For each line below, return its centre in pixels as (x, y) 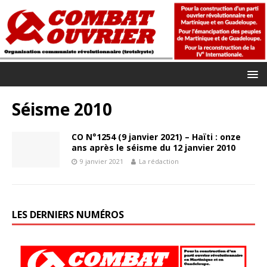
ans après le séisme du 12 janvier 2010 (153, 147)
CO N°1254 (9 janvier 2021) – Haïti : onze (156, 136)
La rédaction (159, 161)
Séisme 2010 (62, 109)
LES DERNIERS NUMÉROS (68, 214)
